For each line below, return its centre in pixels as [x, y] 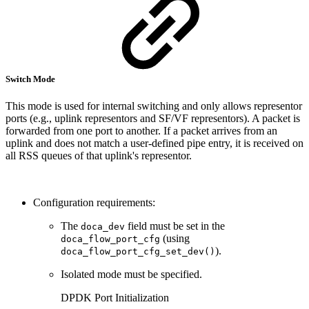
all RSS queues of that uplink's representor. [99, 156]
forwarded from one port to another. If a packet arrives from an [141, 131]
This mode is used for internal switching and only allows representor [154, 106]
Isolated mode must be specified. [133, 275]
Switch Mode [31, 79]
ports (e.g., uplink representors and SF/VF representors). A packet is [153, 119]
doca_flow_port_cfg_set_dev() [138, 252]
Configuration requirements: [94, 203]
